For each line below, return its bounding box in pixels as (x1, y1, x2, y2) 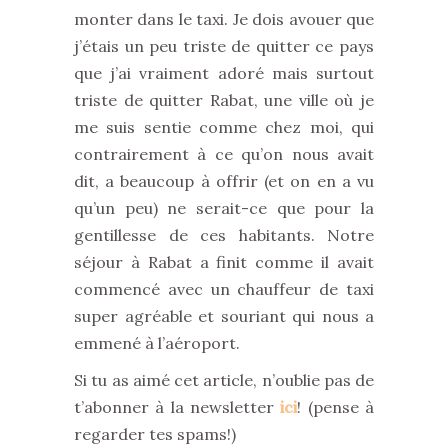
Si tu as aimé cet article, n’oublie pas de (74, 370, 374, 390)
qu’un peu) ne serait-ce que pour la (74, 198, 374, 218)
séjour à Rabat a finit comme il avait (74, 252, 374, 272)
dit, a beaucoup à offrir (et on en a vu (74, 171, 374, 191)
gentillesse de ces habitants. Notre (74, 225, 374, 245)
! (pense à (297, 397, 375, 417)
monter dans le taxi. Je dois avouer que (74, 9, 374, 29)
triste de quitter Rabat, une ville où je (74, 90, 374, 110)
